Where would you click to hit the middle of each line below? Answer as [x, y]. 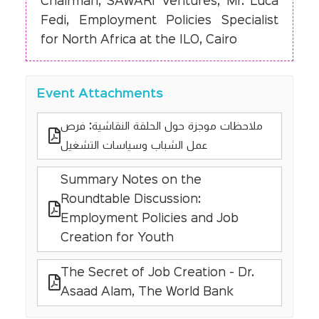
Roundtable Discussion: [130, 199]
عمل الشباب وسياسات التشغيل [134, 145]
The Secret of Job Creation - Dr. [157, 273]
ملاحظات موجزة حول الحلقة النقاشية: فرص [161, 126]
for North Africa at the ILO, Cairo [138, 40]
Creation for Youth [117, 238]
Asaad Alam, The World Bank [147, 292]
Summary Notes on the [131, 180]
